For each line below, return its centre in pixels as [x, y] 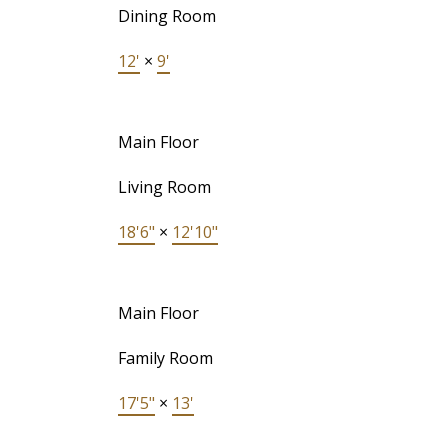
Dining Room [166, 15]
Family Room [165, 357]
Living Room [164, 186]
